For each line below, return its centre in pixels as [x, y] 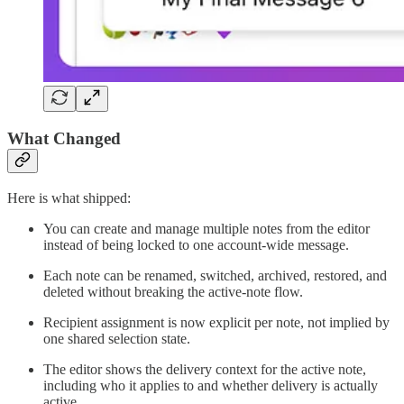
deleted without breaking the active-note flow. [173, 291]
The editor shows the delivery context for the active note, [205, 369]
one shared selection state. [117, 338]
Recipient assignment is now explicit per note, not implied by [216, 322]
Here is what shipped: [69, 197]
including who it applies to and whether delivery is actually [211, 385]
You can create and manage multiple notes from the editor [207, 228]
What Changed [64, 139]
